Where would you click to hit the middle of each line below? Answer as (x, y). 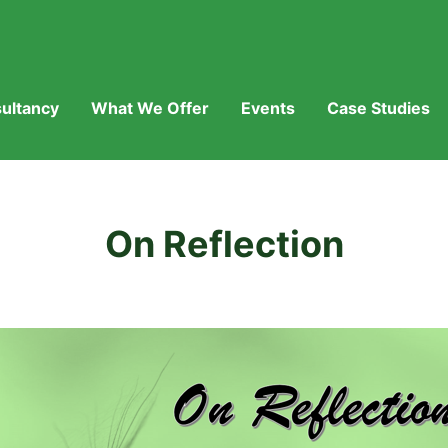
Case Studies (378, 108)
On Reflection (224, 244)
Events (268, 108)
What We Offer (150, 108)
